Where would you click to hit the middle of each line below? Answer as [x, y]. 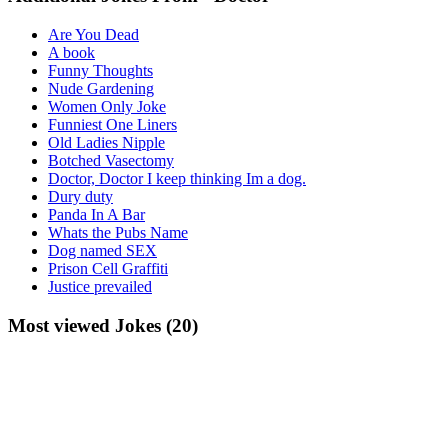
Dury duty [80, 196]
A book [71, 52]
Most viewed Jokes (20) [103, 325]
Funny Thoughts [100, 70]
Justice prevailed [100, 286]
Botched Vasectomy [111, 160]
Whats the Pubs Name [118, 232]
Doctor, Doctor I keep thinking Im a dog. [177, 178]
